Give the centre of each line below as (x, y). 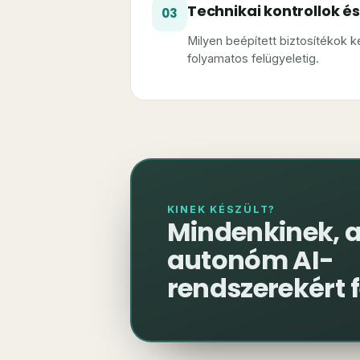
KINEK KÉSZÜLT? (221, 210)
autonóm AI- (250, 260)
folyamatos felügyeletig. (253, 58)
